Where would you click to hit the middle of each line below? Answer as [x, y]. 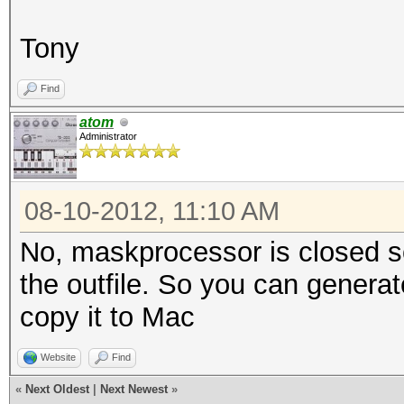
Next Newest [134, 389]
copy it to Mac [107, 317]
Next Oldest [57, 389]
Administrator [108, 136]
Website [58, 357]
